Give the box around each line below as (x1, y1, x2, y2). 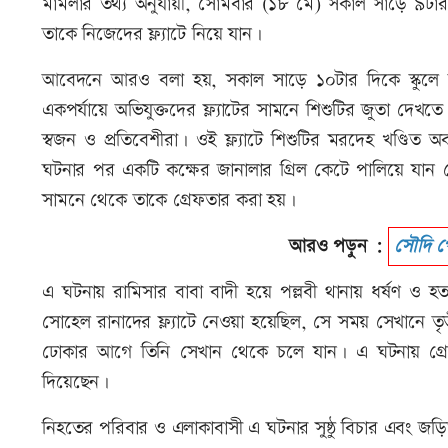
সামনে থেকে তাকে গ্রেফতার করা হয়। (42, 187, 296, 215)
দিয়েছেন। (42, 369, 109, 397)
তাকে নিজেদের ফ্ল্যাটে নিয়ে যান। (42, 21, 262, 49)
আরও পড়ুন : (288, 233, 388, 261)
